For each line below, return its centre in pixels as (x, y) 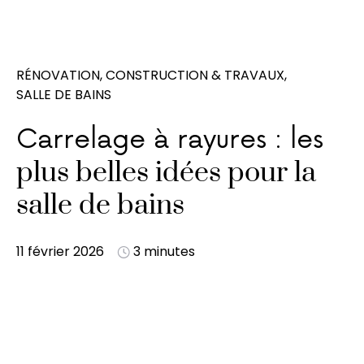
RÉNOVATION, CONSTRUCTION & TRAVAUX (150, 75)
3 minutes (164, 251)
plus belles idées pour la (166, 173)
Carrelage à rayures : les (170, 140)
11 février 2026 (60, 251)
